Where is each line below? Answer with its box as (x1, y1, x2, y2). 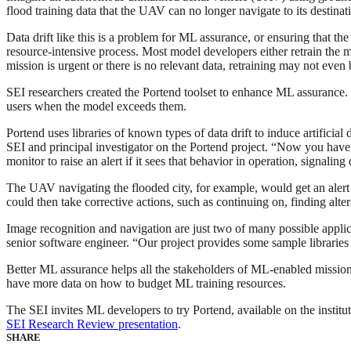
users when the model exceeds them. (6, 99, 186, 113)
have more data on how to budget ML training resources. (6, 276, 286, 290)
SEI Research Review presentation (6, 317, 178, 331)
